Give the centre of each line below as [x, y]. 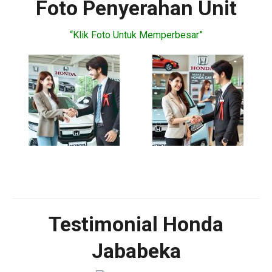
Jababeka [136, 251]
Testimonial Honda [136, 224]
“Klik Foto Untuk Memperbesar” [136, 35]
